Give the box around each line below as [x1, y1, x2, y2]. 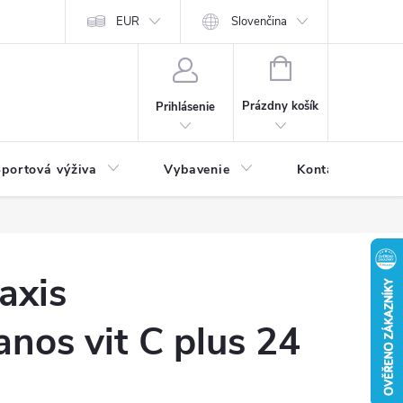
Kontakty [296, 161, 355, 178]
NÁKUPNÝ [290, 58, 346, 75]
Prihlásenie [156, 98, 216, 115]
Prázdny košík [242, 98, 319, 114]
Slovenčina [231, 13, 288, 30]
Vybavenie [164, 161, 230, 178]
